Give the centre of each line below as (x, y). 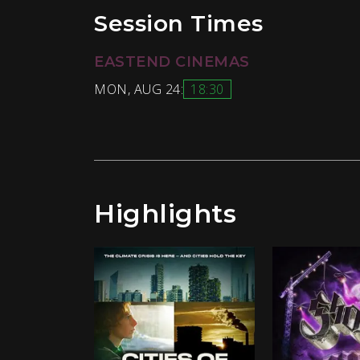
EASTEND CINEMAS (172, 61)
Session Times (179, 23)
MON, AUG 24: (139, 89)
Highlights (165, 213)
